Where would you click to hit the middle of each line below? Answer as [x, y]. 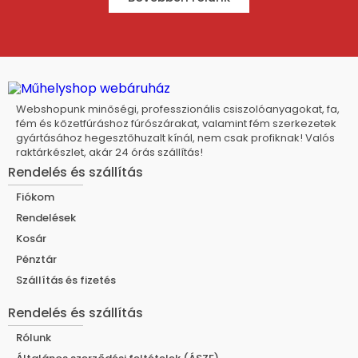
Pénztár [36, 260]
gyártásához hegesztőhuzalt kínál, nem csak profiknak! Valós [175, 138]
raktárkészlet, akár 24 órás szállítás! [109, 153]
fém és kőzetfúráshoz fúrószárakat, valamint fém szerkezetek [176, 124]
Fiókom [35, 197]
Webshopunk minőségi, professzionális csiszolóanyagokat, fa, [178, 109]
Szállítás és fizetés [66, 280]
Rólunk [34, 338]
